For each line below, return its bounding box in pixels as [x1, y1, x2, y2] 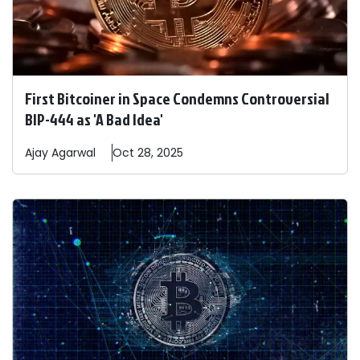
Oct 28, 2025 [112, 145, 183, 162]
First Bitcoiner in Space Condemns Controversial [25, 87, 329, 110]
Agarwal [51, 145, 96, 162]
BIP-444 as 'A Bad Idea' [25, 108, 163, 131]
